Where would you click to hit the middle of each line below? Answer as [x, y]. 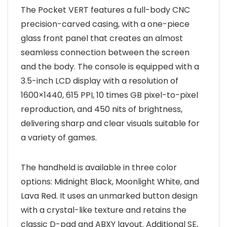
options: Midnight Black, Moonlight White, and [110, 181]
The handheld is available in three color [99, 167]
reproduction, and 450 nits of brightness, [102, 109]
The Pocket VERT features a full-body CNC [105, 10]
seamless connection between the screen [105, 52]
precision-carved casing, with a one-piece [105, 24]
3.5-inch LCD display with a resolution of [100, 81]
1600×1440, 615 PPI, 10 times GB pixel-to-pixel [109, 95]
